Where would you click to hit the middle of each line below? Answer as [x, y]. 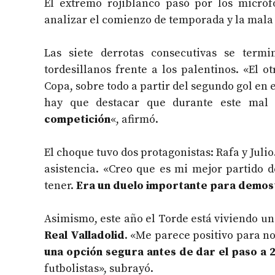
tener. [60, 186]
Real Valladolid [84, 236]
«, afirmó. [134, 120]
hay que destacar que [105, 103]
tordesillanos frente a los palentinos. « [146, 70]
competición [77, 120]
